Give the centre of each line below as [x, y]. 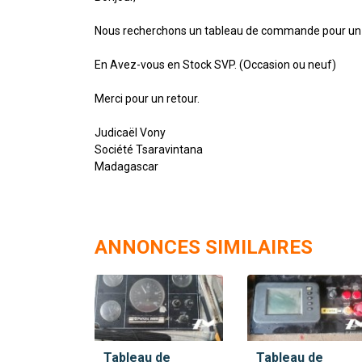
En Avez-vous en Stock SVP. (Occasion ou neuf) [215, 64]
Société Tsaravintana [149, 149]
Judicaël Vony [130, 132]
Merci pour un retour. [147, 98]
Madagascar [126, 166]
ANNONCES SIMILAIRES [204, 247]
